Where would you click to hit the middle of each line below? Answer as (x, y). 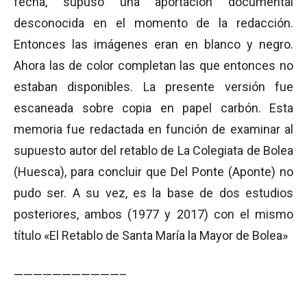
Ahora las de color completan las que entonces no (153, 65)
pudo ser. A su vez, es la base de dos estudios (153, 193)
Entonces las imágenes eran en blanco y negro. (153, 44)
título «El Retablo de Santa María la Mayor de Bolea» (151, 235)
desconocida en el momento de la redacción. (153, 23)
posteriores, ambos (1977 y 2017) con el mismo (153, 214)
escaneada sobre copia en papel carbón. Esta (153, 108)
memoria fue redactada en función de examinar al (153, 129)
